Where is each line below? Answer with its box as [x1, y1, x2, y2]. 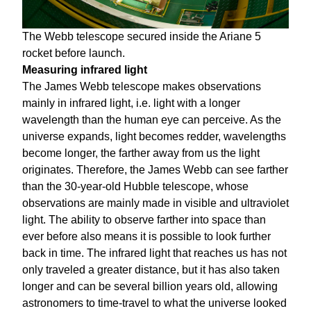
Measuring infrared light [22, 64, 147, 76]
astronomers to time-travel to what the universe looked [22, 297, 287, 310]
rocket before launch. [22, 47, 125, 60]
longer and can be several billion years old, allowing [22, 280, 278, 293]
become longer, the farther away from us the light [22, 147, 260, 160]
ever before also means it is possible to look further [22, 230, 271, 243]
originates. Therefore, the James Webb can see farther [22, 164, 288, 176]
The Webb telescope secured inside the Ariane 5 [22, 31, 261, 43]
